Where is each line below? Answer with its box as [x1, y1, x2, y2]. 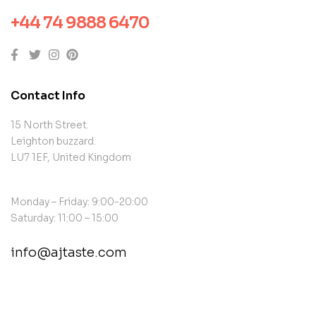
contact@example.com [11, 279, 162, 296]
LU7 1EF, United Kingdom [11, 151, 131, 164]
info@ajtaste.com [11, 245, 127, 261]
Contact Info [11, 88, 85, 104]
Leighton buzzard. [11, 135, 96, 148]
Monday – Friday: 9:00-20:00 [11, 195, 148, 209]
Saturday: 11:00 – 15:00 [11, 212, 119, 225]
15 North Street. [11, 119, 89, 132]
